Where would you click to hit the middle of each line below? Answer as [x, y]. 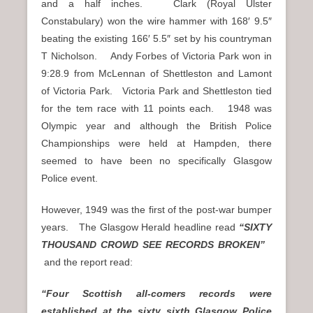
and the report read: [87, 262]
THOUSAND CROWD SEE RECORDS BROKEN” [156, 245]
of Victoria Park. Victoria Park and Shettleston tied [156, 91]
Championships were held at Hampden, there [156, 144]
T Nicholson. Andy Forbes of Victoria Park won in [156, 56]
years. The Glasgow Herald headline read [140, 227]
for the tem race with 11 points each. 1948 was [156, 109]
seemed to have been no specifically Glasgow [156, 161]
